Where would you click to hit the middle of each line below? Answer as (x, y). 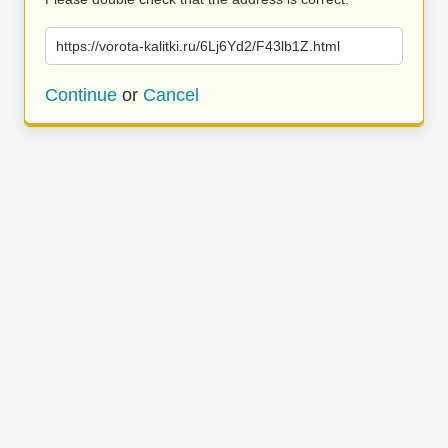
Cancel (171, 95)
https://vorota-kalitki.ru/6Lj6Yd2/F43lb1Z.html (198, 46)
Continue (81, 95)
